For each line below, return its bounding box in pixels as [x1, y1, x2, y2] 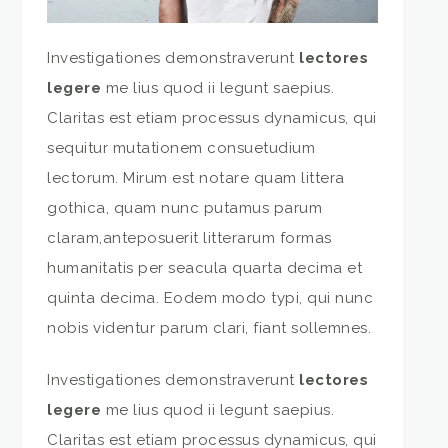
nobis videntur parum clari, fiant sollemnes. [47, 318, 372, 337]
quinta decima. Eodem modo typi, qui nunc [47, 288, 374, 307]
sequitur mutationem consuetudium [47, 138, 316, 157]
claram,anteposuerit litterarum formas [47, 228, 332, 247]
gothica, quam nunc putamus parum [47, 198, 323, 217]
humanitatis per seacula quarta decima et [47, 258, 363, 277]
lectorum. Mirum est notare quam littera [47, 168, 345, 187]
